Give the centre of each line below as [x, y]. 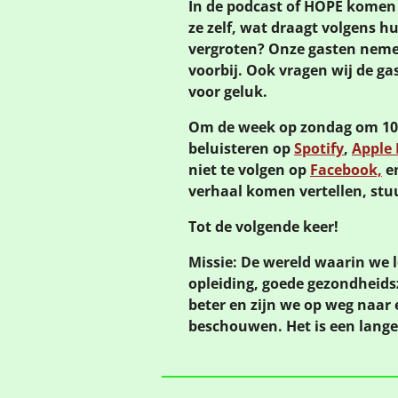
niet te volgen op [249, 169]
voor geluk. [228, 91]
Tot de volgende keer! [263, 226]
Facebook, [346, 169]
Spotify [319, 148]
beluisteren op [241, 148]
